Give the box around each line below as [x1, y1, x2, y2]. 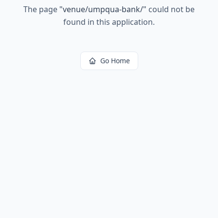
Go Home [100, 56, 130, 65]
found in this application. [63, 17, 155, 27]
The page [23, 4, 59, 15]
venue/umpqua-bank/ [63, 4, 143, 15]
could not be [146, 4, 195, 15]
